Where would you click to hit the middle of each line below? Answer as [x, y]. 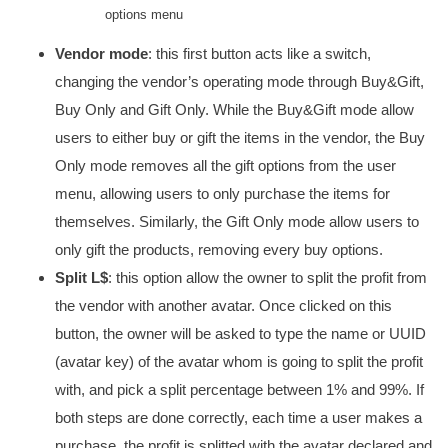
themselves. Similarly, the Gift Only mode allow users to [237, 221]
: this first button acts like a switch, [259, 53]
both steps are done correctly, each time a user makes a [238, 417]
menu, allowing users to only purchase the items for [222, 193]
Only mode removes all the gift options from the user [225, 165]
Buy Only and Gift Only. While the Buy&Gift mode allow [234, 109]
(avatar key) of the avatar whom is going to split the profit [239, 361]
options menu [144, 14]
